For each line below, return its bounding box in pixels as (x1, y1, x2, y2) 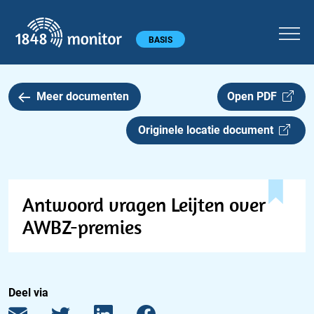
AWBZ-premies (22, 214, 142, 239)
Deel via (8, 286, 48, 299)
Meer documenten (36, 90, 129, 103)
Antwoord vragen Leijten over (22, 192, 266, 217)
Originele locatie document (138, 123, 279, 137)
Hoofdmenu (8, 31, 66, 45)
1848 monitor (135, 15, 202, 29)
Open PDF (226, 90, 282, 103)
